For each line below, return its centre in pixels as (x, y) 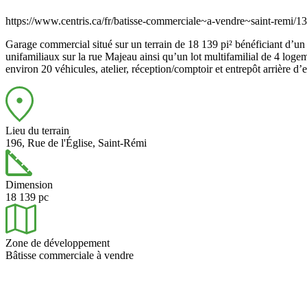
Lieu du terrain (37, 130)
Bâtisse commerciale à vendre (70, 255)
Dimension (29, 184)
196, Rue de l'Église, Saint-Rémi (76, 143)
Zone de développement (58, 243)
